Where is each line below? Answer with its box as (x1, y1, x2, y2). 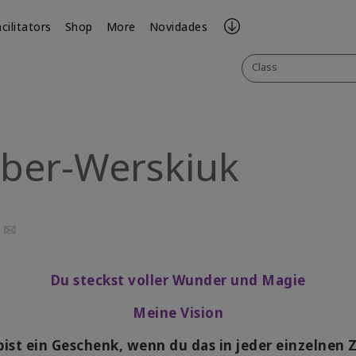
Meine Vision (133, 304, 223, 322)
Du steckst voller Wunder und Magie (50, 271, 306, 289)
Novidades (149, 19, 208, 34)
